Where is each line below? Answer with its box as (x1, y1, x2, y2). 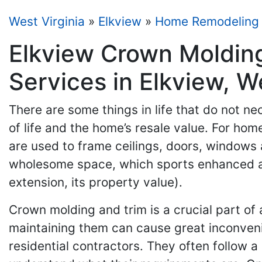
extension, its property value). (9, 175, 182, 189)
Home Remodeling (155, 14, 259, 29)
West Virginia (9, 14, 85, 29)
